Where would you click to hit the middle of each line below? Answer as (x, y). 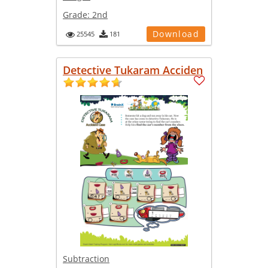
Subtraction (86, 259)
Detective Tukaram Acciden (133, 70)
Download (176, 33)
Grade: (77, 14)
